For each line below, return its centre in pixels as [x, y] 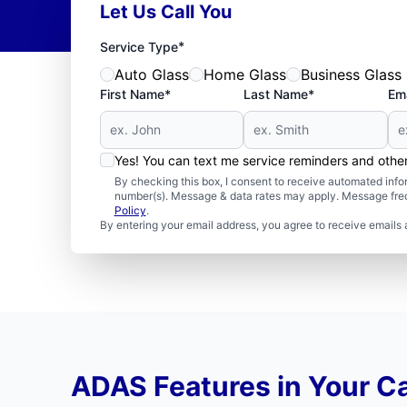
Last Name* [279, 94]
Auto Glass [151, 74]
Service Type [139, 47]
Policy [130, 210]
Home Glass [244, 74]
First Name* [135, 94]
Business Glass [351, 74]
